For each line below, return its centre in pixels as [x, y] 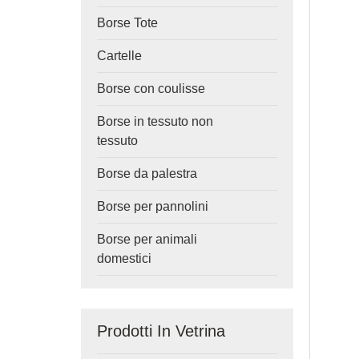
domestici [124, 258]
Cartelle [119, 56]
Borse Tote [127, 23]
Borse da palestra [147, 173]
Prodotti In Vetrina [161, 331]
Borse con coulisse [151, 89]
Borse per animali [147, 239]
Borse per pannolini [152, 206]
